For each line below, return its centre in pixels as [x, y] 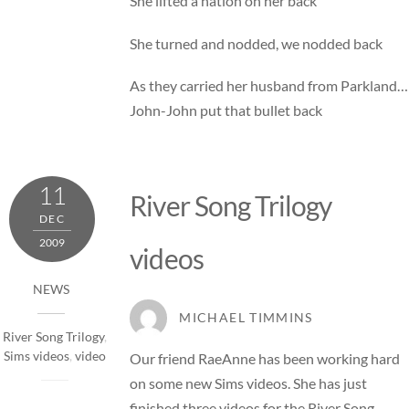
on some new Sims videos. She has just [249, 383]
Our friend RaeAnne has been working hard [265, 359]
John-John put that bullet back [226, 110]
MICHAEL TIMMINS [246, 317]
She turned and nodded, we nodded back [257, 43]
